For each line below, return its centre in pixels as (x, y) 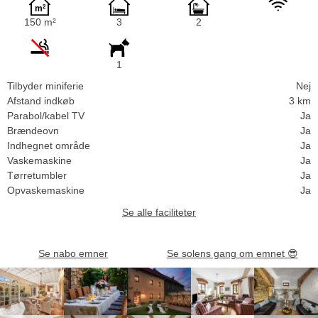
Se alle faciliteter (159, 212)
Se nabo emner (73, 253)
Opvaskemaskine (46, 190)
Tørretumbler (37, 175)
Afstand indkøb (41, 100)
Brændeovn (33, 130)
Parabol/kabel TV (46, 115)
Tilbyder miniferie (45, 86)
